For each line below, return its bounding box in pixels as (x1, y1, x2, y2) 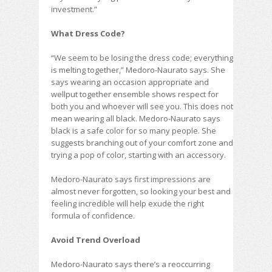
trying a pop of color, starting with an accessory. (51, 149, 226, 160)
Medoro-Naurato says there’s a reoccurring (51, 259, 210, 270)
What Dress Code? (51, 28, 125, 39)
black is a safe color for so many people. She (51, 125, 216, 136)
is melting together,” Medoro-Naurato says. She (51, 64, 225, 75)
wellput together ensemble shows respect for (51, 89, 219, 100)
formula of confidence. (51, 210, 135, 221)
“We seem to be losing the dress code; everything (51, 52, 233, 63)
